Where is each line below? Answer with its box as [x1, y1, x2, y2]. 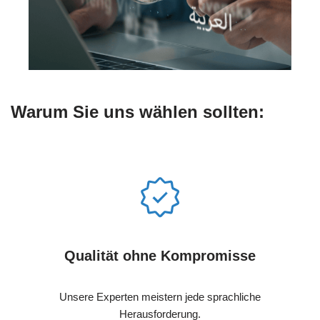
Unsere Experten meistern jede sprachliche [59, 291, 261, 304]
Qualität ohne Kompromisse [64, 248, 256, 264]
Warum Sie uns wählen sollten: [11, 102, 264, 122]
